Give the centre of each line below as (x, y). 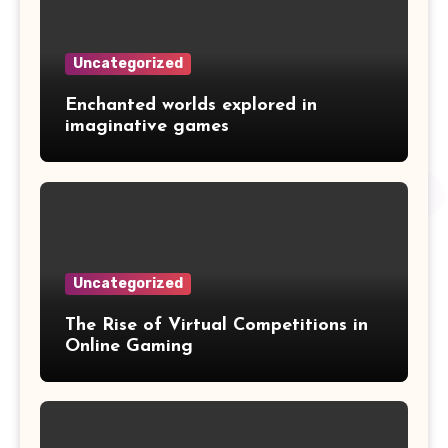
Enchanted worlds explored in (191, 105)
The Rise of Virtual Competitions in (216, 325)
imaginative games (147, 126)
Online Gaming (129, 346)
